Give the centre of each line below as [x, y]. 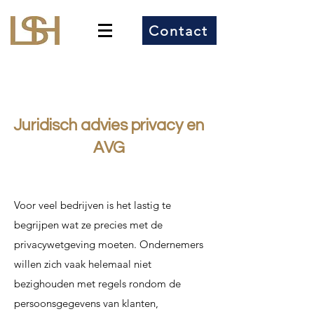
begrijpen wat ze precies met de [88, 225]
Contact [178, 30]
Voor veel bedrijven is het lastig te [93, 205]
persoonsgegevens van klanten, [86, 303]
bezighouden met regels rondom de [97, 284]
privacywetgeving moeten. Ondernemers [109, 244]
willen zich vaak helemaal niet [83, 264]
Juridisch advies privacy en [109, 125]
